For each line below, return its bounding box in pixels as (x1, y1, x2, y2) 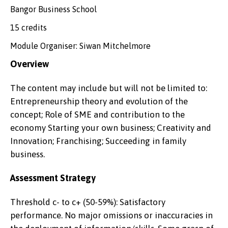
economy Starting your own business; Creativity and (10, 123, 211, 133)
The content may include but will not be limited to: (10, 83, 207, 93)
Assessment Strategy (10, 173, 96, 183)
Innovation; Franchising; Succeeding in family (10, 136, 186, 146)
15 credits (10, 23, 47, 32)
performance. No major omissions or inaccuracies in (10, 210, 213, 220)
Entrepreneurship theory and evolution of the (10, 96, 188, 106)
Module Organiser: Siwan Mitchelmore (10, 41, 151, 50)
